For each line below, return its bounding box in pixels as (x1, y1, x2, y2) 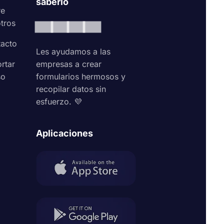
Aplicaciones (36, 128, 93, 138)
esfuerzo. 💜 (36, 96, 82, 106)
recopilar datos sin (36, 84, 106, 94)
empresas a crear (36, 59, 102, 69)
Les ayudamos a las (36, 46, 111, 56)
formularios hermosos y (36, 71, 126, 81)
